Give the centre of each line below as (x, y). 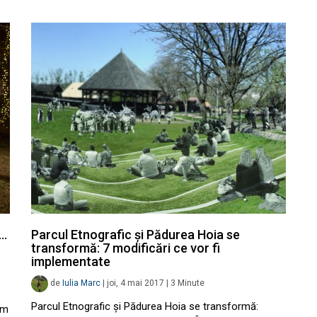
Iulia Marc (81, 283)
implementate (71, 261)
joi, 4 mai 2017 (136, 283)
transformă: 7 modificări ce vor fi (126, 248)
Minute (191, 283)
